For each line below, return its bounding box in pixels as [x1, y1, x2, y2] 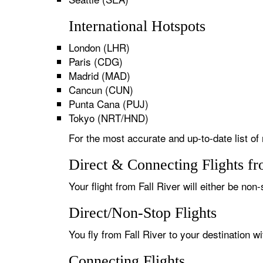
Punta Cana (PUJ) [69, 96, 149, 111]
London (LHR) [69, 40, 130, 55]
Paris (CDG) [69, 54, 123, 69]
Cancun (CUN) [69, 82, 133, 97]
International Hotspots [69, 18, 205, 35]
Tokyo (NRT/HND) [69, 110, 149, 125]
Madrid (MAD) [69, 68, 130, 83]
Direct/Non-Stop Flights [69, 204, 217, 221]
